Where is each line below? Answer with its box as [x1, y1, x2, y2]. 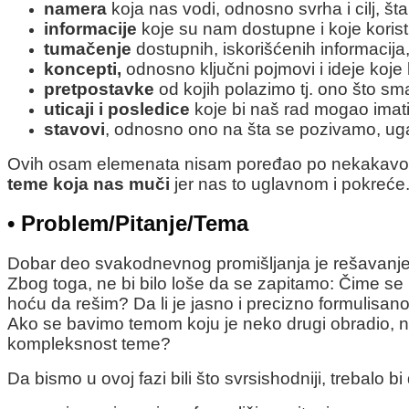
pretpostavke [44, 79, 159, 99]
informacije [44, 18, 142, 38]
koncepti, [44, 58, 126, 79]
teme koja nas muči [7, 173, 170, 194]
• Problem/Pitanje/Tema [7, 211, 255, 236]
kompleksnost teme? [7, 334, 171, 354]
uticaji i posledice [44, 99, 194, 119]
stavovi [44, 119, 105, 139]
